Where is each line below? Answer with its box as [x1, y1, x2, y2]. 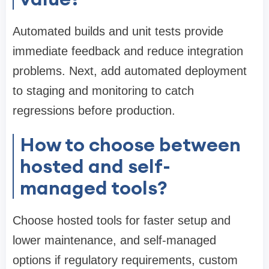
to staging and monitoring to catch [13, 84, 194, 98]
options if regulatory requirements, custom [13, 253, 238, 267]
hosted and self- [20, 154, 171, 179]
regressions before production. [13, 104, 175, 118]
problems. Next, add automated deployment [13, 64, 247, 78]
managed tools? [20, 175, 168, 201]
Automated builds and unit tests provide [13, 25, 223, 38]
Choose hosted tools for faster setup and [13, 214, 231, 228]
